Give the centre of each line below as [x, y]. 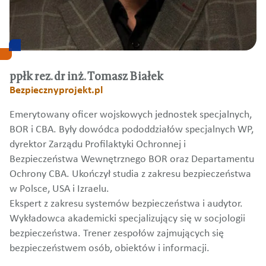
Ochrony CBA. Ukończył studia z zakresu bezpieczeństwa [130, 175]
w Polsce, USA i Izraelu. [59, 189]
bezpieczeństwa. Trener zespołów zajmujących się [117, 234]
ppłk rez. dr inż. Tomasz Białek [86, 77]
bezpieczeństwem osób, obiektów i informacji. [110, 249]
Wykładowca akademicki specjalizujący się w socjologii [127, 219]
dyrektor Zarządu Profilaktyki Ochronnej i [98, 145]
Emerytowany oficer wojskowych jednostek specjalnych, [131, 115]
